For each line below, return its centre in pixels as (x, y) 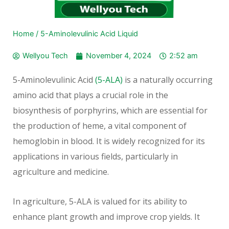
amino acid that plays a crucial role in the (90, 95)
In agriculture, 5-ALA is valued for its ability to (100, 202)
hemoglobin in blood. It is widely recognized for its (109, 141)
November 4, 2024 (119, 56)
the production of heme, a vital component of (100, 126)
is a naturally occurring (168, 80)
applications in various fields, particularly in (95, 157)
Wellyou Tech (45, 56)
